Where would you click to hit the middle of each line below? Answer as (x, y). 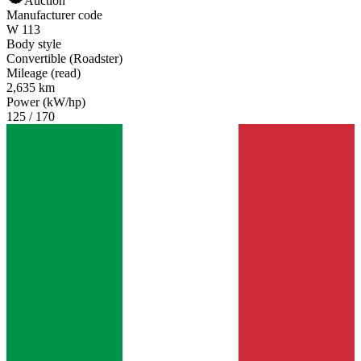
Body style (34, 44)
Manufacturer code (54, 15)
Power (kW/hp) (46, 102)
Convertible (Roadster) (64, 58)
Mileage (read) (44, 73)
